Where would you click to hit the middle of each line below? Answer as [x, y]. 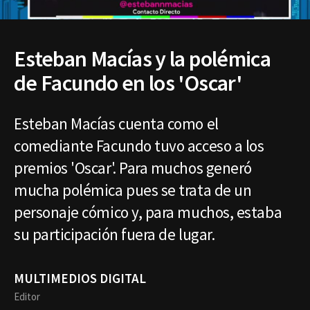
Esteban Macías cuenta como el [116, 123]
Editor [27, 296]
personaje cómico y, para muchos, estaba [148, 212]
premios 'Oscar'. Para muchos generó [133, 167]
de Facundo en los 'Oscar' [128, 83]
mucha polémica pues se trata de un [133, 190]
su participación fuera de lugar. [116, 234]
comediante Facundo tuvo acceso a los [139, 145]
